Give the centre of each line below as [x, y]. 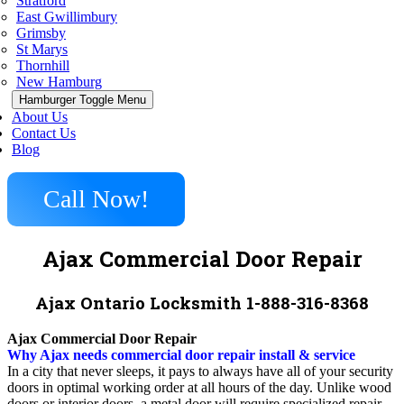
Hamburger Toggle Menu [83, 100]
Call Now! [96, 199]
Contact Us [44, 133]
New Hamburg [59, 82]
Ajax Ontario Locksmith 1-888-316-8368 [202, 302]
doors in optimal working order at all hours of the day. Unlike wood [199, 387]
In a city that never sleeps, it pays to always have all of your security [200, 371]
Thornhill [43, 65]
